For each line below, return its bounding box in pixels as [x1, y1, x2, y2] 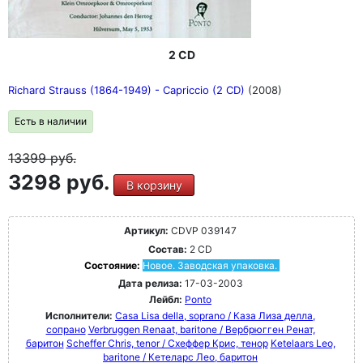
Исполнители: [45, 310, 115, 322]
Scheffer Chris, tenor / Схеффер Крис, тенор [66, 337, 268, 350]
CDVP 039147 [169, 224, 237, 237]
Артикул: [124, 224, 169, 237]
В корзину [126, 178, 182, 193]
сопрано [45, 323, 86, 336]
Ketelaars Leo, [270, 337, 335, 350]
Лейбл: [149, 293, 182, 306]
